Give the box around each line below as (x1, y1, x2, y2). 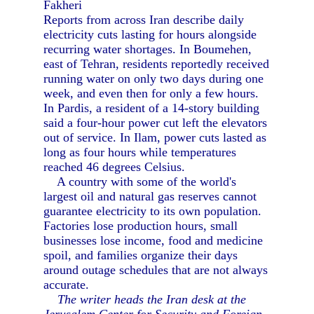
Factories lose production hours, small (43, 219, 238, 233)
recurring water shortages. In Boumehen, (43, 42, 252, 56)
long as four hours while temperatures (43, 145, 237, 159)
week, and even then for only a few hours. (43, 86, 259, 100)
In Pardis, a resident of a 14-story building (43, 101, 260, 115)
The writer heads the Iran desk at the (57, 292, 247, 306)
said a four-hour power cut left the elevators (43, 116, 268, 130)
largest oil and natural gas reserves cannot (43, 189, 257, 203)
